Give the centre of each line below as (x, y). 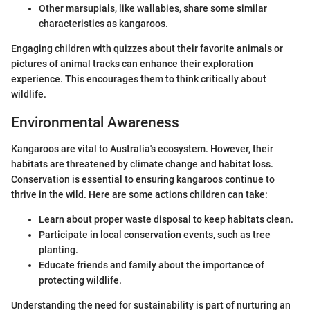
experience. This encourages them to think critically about (139, 79)
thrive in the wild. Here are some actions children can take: (139, 194)
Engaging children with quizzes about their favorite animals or (147, 48)
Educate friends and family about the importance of (152, 265)
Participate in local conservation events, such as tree (155, 235)
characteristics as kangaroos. (103, 23)
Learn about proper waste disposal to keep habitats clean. (166, 219)
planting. (58, 250)
